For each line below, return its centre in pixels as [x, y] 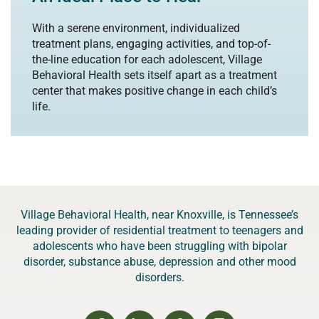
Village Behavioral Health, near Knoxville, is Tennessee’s [159, 214]
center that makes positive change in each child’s [155, 90]
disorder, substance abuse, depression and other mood [159, 261]
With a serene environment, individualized [136, 28]
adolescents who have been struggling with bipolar [159, 246]
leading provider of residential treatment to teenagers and [159, 230]
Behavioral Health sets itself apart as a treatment [155, 75]
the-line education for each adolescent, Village [147, 59]
